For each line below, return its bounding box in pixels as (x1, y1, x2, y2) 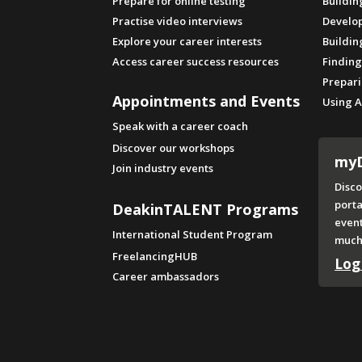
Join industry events (112, 161, 214, 176)
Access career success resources (112, 54, 280, 69)
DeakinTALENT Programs (112, 200, 299, 220)
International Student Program (112, 227, 273, 242)
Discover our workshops (112, 141, 235, 156)
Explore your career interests (112, 34, 263, 49)
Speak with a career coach (112, 119, 249, 134)
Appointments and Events (112, 91, 301, 112)
